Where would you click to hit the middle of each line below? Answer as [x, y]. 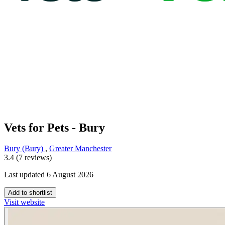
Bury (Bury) [25, 149]
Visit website [24, 202]
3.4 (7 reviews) [28, 158]
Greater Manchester [80, 149]
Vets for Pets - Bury [54, 127]
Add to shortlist [30, 193]
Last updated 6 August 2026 [49, 175]
